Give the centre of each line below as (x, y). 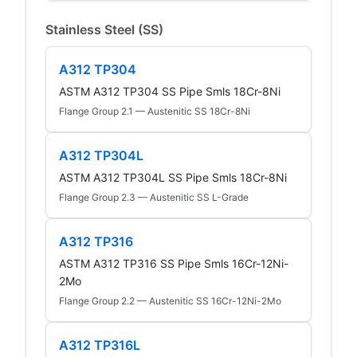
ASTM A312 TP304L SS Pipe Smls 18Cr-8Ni (173, 177)
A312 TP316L (100, 345)
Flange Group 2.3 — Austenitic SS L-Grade (154, 197)
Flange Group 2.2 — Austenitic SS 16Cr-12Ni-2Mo (170, 300)
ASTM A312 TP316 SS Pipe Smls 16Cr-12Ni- (174, 263)
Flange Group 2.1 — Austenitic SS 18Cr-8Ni (155, 111)
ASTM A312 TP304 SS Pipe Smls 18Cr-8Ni (170, 91)
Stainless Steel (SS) (104, 29)
